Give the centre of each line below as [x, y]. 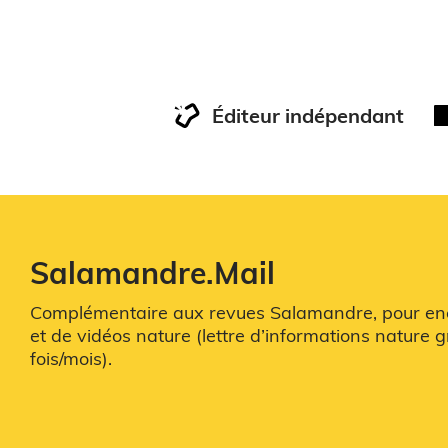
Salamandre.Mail [152, 272]
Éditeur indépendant [308, 115]
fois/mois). [71, 358]
